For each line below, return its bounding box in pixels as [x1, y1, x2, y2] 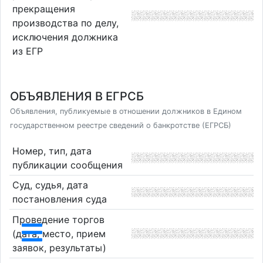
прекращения [12, 3, 75, 15]
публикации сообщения [12, 159, 123, 171]
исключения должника [12, 31, 118, 43]
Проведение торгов [12, 213, 104, 225]
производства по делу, [12, 17, 119, 29]
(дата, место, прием [12, 227, 106, 240]
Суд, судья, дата [12, 179, 88, 191]
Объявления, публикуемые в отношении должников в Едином [10, 107, 242, 116]
